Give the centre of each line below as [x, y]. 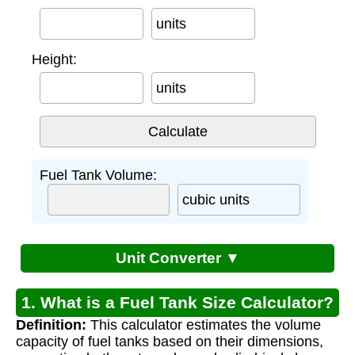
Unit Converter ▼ [177, 258]
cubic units [216, 199]
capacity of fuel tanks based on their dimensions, [170, 341]
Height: [54, 59]
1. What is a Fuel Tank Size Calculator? [177, 302]
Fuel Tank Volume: [98, 175]
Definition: [51, 324]
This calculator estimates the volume [204, 324]
